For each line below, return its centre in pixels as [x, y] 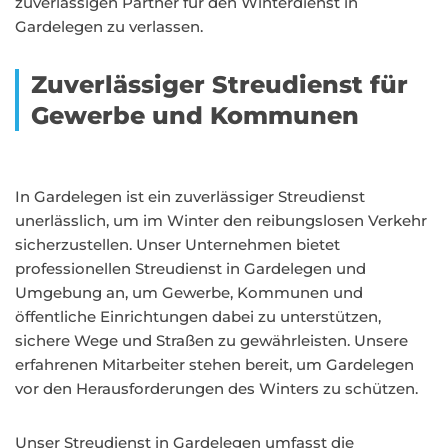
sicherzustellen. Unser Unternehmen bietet [177, 244]
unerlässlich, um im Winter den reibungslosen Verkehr [221, 220]
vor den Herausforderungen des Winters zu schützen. [216, 388]
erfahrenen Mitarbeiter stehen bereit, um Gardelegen [214, 364]
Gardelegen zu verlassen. [109, 26]
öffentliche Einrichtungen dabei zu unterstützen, [198, 316]
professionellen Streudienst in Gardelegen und [190, 268]
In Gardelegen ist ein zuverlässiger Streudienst [190, 196]
